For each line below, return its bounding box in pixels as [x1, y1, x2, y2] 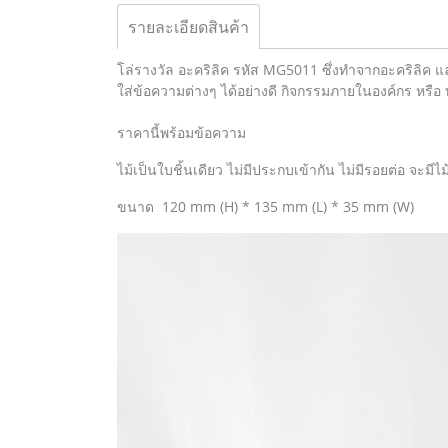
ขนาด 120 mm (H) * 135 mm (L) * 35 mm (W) [117, 197, 414, 216]
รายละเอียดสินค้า [128, 16, 249, 38]
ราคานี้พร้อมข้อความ [117, 123, 246, 142]
